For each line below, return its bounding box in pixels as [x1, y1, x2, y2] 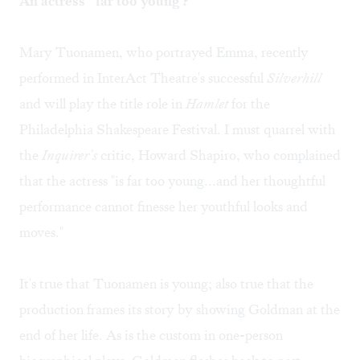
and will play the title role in [19, 95, 186, 113]
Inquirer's [42, 146, 97, 165]
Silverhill [267, 69, 321, 88]
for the [228, 95, 270, 113]
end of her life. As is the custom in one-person [19, 326, 283, 345]
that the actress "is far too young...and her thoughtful [19, 172, 325, 190]
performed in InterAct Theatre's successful [19, 69, 267, 88]
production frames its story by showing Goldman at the [19, 301, 340, 319]
